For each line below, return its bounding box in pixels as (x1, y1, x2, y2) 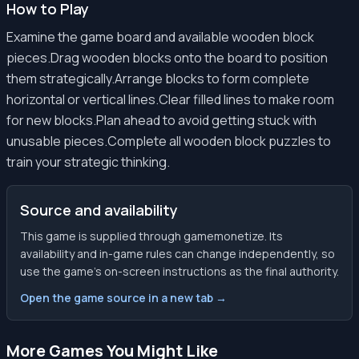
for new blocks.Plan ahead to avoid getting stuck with (6, 111, 317, 129)
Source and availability (20, 200, 178, 220)
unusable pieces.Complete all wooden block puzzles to (6, 132, 331, 150)
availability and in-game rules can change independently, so (20, 246, 335, 261)
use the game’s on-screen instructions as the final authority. (20, 264, 339, 279)
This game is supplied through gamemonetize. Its (20, 228, 283, 244)
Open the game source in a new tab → (20, 290, 227, 305)
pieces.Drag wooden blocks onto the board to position (6, 49, 328, 67)
